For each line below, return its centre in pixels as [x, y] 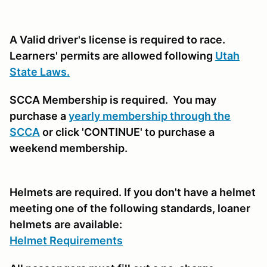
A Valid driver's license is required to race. [119, 39]
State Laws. [40, 72]
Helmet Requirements [66, 240]
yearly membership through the [150, 116]
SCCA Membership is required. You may [113, 100]
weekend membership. [69, 148]
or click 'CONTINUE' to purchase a [127, 132]
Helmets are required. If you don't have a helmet [133, 192]
